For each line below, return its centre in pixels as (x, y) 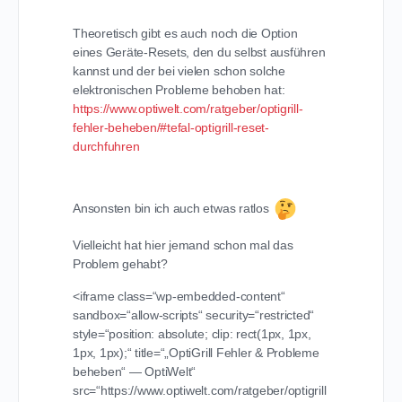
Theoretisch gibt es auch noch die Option (185, 33)
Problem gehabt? (120, 264)
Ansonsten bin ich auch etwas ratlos (173, 208)
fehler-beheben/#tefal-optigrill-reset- (171, 127)
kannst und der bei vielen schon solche (179, 71)
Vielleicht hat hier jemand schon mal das (183, 245)
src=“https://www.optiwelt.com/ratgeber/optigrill (200, 390)
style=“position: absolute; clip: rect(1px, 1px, (192, 334)
